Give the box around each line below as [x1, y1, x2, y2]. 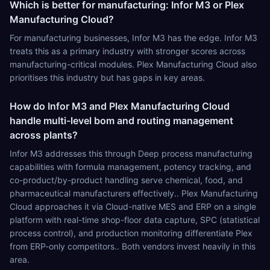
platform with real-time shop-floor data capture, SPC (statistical [10, 215, 260, 225]
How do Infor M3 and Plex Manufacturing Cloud [10, 100, 230, 112]
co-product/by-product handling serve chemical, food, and [10, 175, 243, 185]
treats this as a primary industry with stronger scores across [10, 46, 245, 56]
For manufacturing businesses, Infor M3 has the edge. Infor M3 [10, 33, 257, 43]
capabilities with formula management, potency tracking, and [10, 162, 251, 172]
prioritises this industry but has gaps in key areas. [10, 72, 205, 83]
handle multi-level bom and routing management [10, 115, 233, 127]
